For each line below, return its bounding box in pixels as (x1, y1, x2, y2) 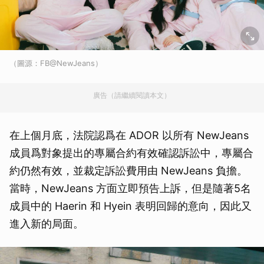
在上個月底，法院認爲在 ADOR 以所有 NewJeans (9, 129, 249, 142)
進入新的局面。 (9, 217, 84, 230)
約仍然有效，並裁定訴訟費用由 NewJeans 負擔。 (9, 164, 247, 177)
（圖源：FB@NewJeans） (9, 58, 103, 68)
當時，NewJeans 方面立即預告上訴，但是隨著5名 (9, 182, 251, 195)
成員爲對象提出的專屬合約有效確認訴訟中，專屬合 (9, 147, 253, 160)
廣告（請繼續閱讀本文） (93, 91, 171, 100)
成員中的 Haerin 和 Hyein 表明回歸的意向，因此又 (9, 200, 252, 213)
